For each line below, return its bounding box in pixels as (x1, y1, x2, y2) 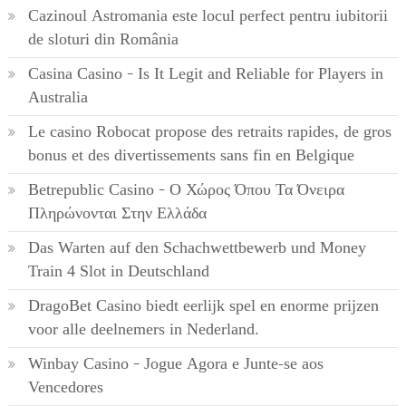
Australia (27, 88, 88, 108)
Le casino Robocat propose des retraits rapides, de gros (27, 122, 391, 142)
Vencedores (27, 378, 103, 398)
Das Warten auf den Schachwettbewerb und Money (27, 238, 366, 258)
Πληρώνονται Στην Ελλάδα (27, 204, 207, 224)
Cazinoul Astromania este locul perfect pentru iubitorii (27, 6, 388, 26)
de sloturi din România (27, 30, 179, 50)
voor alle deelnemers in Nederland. (27, 320, 259, 340)
